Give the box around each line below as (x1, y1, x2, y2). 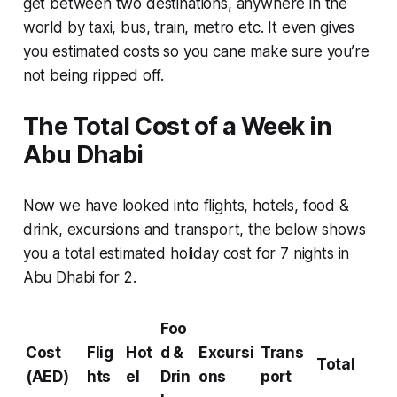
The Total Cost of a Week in (22, 111, 332, 141)
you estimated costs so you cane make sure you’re (22, 42, 370, 60)
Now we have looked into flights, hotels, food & (22, 196, 349, 214)
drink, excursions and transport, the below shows (22, 220, 366, 238)
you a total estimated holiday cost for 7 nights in (22, 244, 350, 262)
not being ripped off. (22, 66, 165, 84)
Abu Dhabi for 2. (22, 268, 136, 286)
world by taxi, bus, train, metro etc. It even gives (22, 18, 355, 36)
